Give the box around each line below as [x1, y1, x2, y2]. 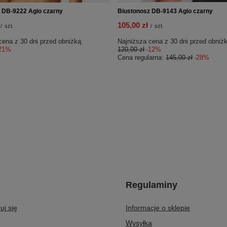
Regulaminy [126, 179, 177, 190]
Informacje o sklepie [126, 203, 190, 212]
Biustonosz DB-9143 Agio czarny [118, 7, 213, 15]
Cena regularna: [118, 53, 166, 61]
